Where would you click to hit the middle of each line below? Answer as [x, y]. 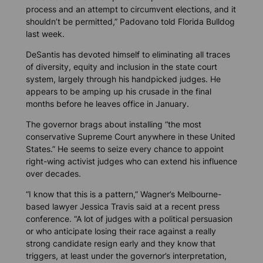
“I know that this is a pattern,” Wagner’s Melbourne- [123, 194]
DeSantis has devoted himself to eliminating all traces [128, 54]
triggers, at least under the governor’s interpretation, [126, 256]
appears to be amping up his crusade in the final [118, 91]
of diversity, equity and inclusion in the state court [121, 66]
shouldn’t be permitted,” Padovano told [102, 21]
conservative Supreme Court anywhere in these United [130, 137]
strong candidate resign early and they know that [120, 244]
